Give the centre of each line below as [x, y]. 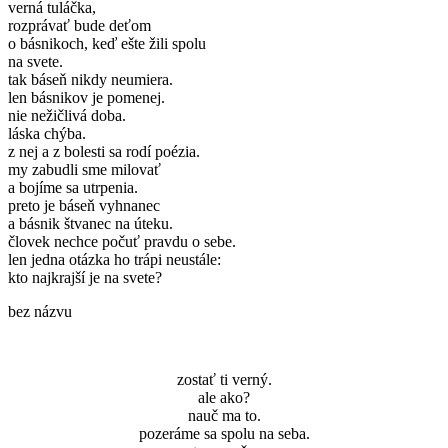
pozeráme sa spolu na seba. [224, 434]
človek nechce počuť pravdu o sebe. [122, 242]
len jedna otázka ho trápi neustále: [114, 260]
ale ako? [224, 398]
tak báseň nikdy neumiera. [90, 80]
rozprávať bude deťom [79, 26]
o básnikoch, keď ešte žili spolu [107, 44]
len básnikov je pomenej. [86, 98]
